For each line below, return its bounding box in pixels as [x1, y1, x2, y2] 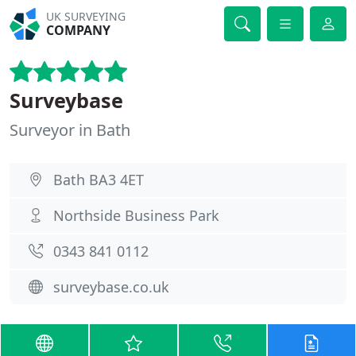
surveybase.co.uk [53, 277, 169, 296]
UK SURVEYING [46, 9, 126, 24]
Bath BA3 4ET [53, 170, 144, 189]
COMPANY [46, 21, 111, 39]
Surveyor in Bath [10, 119, 130, 141]
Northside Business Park [53, 206, 219, 225]
